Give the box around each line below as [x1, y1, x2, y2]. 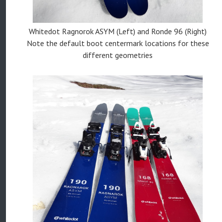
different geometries [83, 50, 153, 60]
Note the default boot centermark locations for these [26, 38, 209, 49]
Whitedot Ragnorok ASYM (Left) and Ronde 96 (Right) [29, 26, 207, 37]
